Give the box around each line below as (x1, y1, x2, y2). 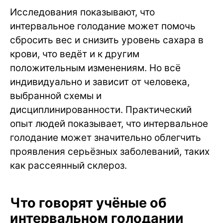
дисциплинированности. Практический (10, 104, 192, 116)
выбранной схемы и (10, 90, 102, 102)
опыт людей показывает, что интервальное (10, 118, 208, 130)
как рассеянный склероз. (10, 160, 127, 172)
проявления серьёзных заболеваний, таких (10, 146, 210, 158)
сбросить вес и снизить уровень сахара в (10, 34, 204, 46)
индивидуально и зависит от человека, (10, 76, 190, 88)
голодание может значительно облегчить (10, 132, 201, 144)
